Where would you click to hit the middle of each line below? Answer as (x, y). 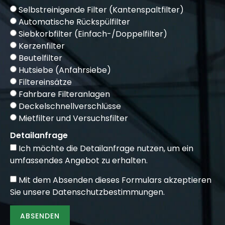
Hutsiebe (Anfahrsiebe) (65, 70)
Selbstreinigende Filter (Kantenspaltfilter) (101, 10)
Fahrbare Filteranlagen (64, 94)
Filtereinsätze (45, 82)
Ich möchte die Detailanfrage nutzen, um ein (106, 148)
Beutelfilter (40, 58)
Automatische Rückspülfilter (74, 22)
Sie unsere (31, 192)
